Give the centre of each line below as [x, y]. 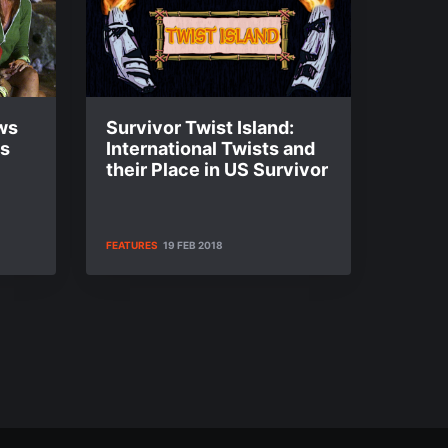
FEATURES [132, 245]
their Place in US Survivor [217, 169]
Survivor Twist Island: [200, 127]
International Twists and [210, 148]
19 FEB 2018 [193, 245]
